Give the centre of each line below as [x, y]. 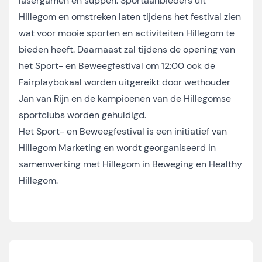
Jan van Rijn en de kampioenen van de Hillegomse [125, 99]
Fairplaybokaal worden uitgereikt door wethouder [125, 82]
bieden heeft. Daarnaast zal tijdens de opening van [127, 49]
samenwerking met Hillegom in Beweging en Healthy [130, 164]
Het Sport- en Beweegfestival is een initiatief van [123, 131]
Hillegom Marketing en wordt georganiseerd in [117, 148]
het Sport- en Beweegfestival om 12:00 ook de [117, 66]
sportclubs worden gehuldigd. [84, 115]
